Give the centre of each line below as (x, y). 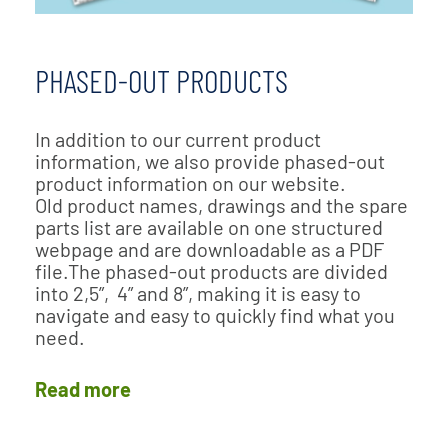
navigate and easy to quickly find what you (215, 314)
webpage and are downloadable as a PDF (209, 248)
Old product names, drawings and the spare (221, 204)
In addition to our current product (178, 138)
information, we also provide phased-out (210, 160)
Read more (83, 388)
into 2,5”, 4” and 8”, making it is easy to (198, 292)
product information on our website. (190, 182)
